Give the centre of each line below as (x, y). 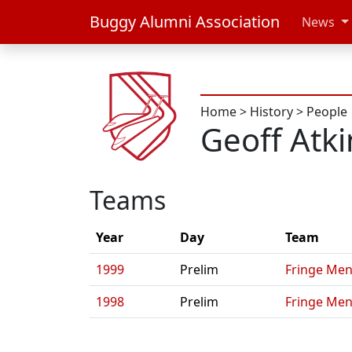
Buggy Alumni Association (185, 22)
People (327, 112)
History (271, 112)
